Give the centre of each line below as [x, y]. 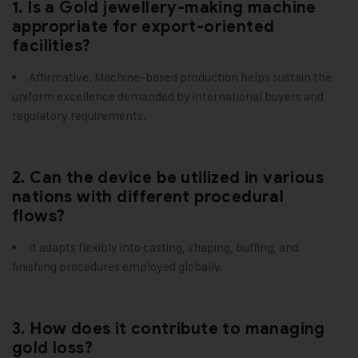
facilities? [52, 46]
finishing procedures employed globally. [117, 267]
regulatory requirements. [79, 116]
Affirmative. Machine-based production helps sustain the [180, 78]
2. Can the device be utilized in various [168, 178]
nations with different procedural [148, 197]
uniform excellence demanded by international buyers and [168, 97]
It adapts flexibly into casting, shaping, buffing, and [164, 248]
